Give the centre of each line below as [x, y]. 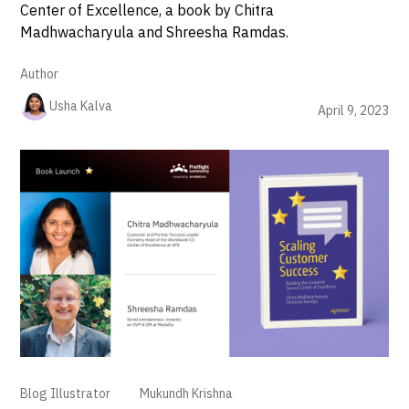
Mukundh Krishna [187, 393]
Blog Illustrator [66, 393]
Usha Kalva [81, 106]
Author [40, 74]
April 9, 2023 [353, 111]
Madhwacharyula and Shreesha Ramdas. [155, 32]
